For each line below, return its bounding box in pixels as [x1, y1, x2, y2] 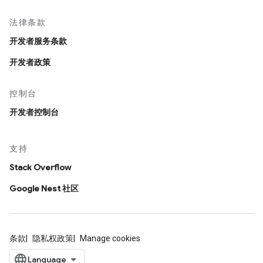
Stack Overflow [9, 162, 71, 173]
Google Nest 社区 [9, 183, 79, 194]
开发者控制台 [9, 107, 59, 117]
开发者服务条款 [9, 36, 67, 46]
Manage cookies [80, 234, 140, 243]
